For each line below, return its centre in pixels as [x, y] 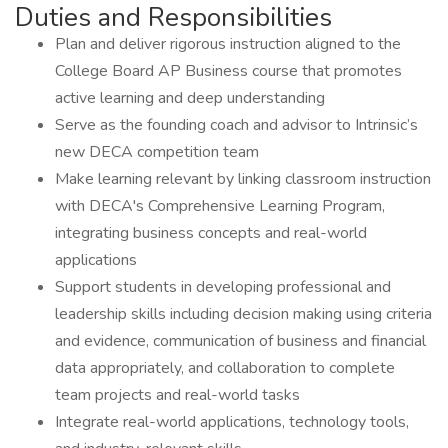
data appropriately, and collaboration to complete [225, 368]
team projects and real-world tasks [177, 395]
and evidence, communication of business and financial [240, 341]
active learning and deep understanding [190, 98]
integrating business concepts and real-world [211, 233]
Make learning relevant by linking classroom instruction [243, 179]
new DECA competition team [159, 152]
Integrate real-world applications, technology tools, [232, 422]
